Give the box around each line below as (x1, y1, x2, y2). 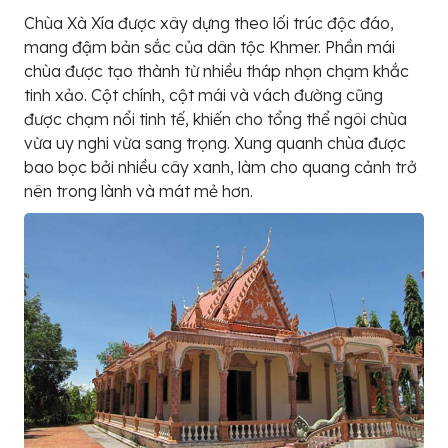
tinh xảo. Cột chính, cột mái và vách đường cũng (24, 85, 383, 106)
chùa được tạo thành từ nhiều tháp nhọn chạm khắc (24, 61, 409, 82)
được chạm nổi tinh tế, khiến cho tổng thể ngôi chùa (24, 109, 407, 130)
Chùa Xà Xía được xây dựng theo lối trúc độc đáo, (24, 13, 394, 34)
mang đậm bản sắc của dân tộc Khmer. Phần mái (24, 37, 395, 58)
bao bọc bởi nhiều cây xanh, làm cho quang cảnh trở (24, 157, 417, 178)
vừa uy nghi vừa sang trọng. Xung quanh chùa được (24, 133, 406, 154)
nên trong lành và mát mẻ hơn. (24, 181, 253, 202)
